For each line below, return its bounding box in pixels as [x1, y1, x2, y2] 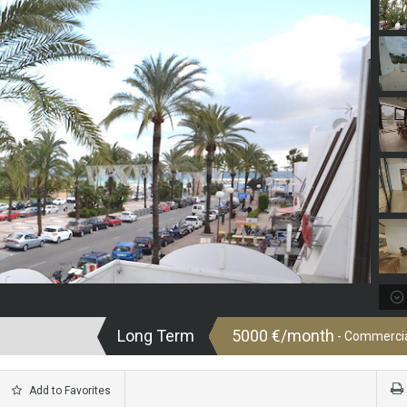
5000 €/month [232, 326, 334, 346]
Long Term [117, 326, 194, 346]
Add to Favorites [26, 384, 111, 398]
